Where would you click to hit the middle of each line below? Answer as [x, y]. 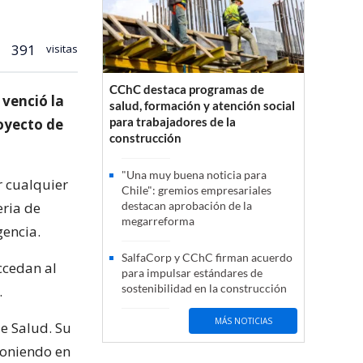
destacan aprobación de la [187, 206]
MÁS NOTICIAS [243, 320]
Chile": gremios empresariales [196, 190]
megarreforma [158, 221]
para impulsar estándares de [192, 273]
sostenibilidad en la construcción [204, 288]
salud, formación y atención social [202, 106]
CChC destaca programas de [187, 90]
